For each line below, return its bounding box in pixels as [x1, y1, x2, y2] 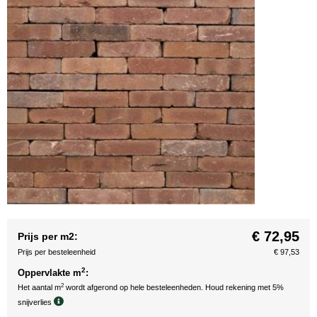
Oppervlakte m [18, 267, 81, 278]
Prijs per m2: [18, 231, 78, 242]
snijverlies [18, 298, 54, 306]
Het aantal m [18, 283, 61, 292]
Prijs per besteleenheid [18, 248, 96, 256]
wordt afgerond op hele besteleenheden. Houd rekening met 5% [64, 283, 284, 292]
